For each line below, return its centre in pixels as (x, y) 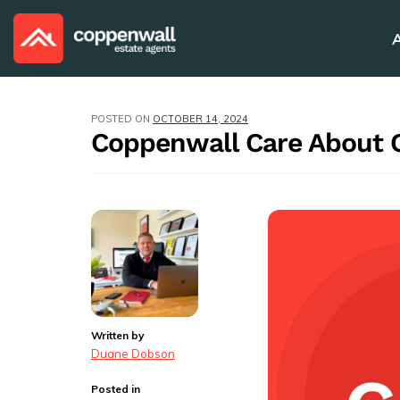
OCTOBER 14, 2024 (200, 119)
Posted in (116, 389)
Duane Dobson (133, 353)
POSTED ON (122, 119)
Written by (118, 336)
